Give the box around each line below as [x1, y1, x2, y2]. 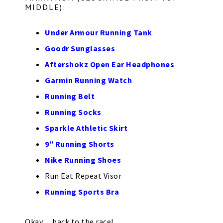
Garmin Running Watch [45, 75, 132, 85]
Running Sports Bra [45, 187, 119, 197]
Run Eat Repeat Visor [45, 171, 121, 181]
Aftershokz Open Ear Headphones [45, 59, 174, 69]
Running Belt [45, 91, 95, 101]
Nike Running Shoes [45, 155, 121, 165]
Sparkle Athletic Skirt [45, 123, 127, 133]
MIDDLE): [25, 2, 66, 12]
